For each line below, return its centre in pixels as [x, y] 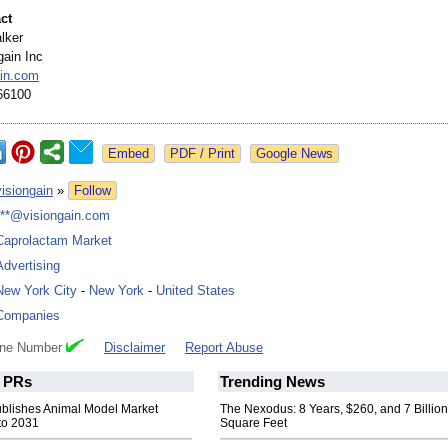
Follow [92, 191]
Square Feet [253, 423]
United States [195, 291]
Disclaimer [134, 348]
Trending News [272, 382]
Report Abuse [224, 348]
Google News [294, 154]
